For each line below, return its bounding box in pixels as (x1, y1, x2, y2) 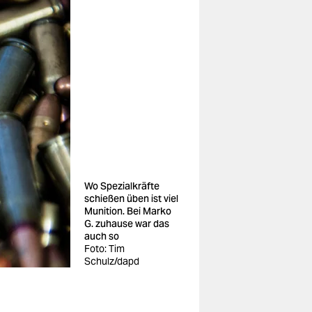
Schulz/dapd (84, 255, 139, 267)
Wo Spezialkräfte (84, 180, 159, 192)
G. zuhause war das (84, 217, 169, 230)
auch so (84, 230, 119, 242)
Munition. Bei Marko (84, 205, 171, 217)
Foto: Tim (84, 242, 125, 255)
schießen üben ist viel (84, 192, 178, 205)
